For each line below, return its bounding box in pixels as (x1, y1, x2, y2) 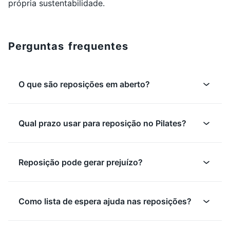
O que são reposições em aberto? (18, 79, 150, 89)
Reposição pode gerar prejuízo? (18, 157, 143, 167)
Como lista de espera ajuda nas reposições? (18, 196, 191, 206)
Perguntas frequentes (8, 40, 128, 52)
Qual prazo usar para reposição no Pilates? (18, 118, 186, 128)
